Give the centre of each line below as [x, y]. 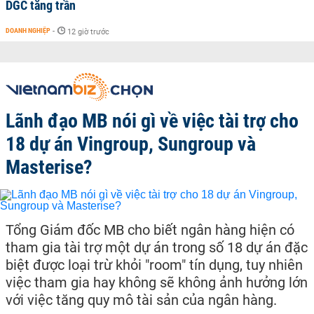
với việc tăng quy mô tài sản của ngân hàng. [141, 300]
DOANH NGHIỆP [28, 30]
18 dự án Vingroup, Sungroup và [131, 144]
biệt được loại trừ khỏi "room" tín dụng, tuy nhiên [154, 265]
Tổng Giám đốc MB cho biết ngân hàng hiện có [150, 230]
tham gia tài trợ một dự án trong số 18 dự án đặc [157, 247]
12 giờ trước [88, 32]
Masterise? [49, 167]
